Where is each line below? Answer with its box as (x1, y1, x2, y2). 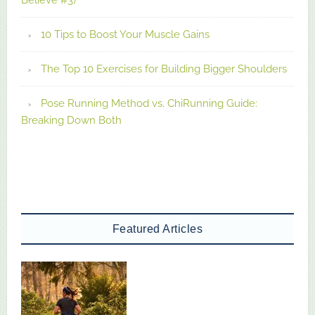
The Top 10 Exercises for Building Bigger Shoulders (40, 62, 287, 75)
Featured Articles (112, 222, 203, 235)
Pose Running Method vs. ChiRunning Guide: (40, 96, 257, 110)
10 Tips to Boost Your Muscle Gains (40, 27, 210, 41)
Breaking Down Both (20, 113, 122, 127)
